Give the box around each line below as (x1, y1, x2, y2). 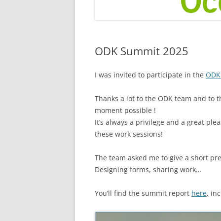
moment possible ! (95, 106, 156, 115)
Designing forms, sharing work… (95, 165, 201, 174)
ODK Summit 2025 (95, 43, 188, 58)
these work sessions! (95, 129, 163, 139)
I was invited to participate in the (95, 70, 206, 79)
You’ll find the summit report (95, 188, 191, 198)
